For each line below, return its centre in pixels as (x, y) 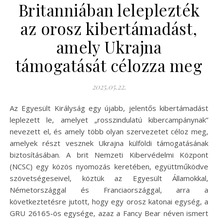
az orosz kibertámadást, (109, 28)
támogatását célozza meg (109, 65)
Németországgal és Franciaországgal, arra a (109, 190)
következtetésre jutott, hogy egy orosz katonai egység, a (109, 201)
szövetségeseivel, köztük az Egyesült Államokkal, (109, 178)
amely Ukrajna (109, 46)
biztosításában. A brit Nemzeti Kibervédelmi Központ (109, 154)
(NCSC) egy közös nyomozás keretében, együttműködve (109, 166)
